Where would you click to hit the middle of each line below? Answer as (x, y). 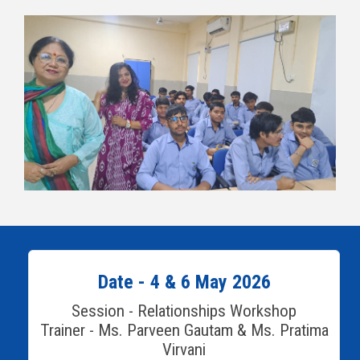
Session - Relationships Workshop (184, 311)
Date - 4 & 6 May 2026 (184, 282)
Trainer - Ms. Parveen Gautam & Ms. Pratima (184, 331)
